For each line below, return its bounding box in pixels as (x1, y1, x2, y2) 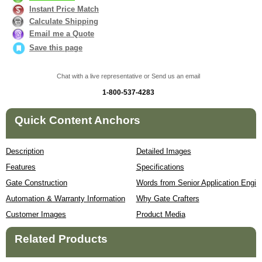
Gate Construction (6, 178, 67, 188)
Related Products (15, 233, 108, 246)
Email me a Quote (29, 29, 94, 38)
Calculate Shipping (29, 16, 98, 26)
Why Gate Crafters (136, 194, 199, 204)
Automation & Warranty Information (6, 194, 125, 204)
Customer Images (6, 210, 66, 219)
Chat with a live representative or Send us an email (56, 73, 200, 80)
